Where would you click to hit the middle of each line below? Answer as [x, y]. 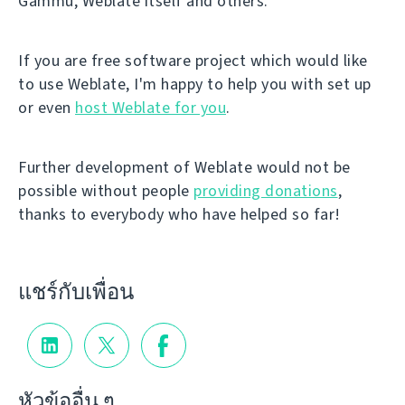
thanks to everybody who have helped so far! [179, 214]
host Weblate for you [151, 108]
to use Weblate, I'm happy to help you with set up [195, 84]
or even [47, 108]
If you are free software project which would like [193, 61]
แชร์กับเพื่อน [76, 292]
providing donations [266, 191]
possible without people [106, 191]
